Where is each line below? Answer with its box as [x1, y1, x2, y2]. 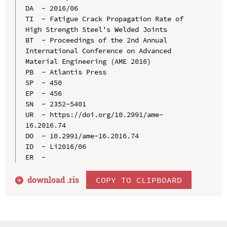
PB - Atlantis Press [25, 67, 106, 77]
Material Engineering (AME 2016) [25, 56, 151, 66]
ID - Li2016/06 [25, 141, 86, 151]
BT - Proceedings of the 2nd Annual [25, 35, 167, 45]
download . [27, 174, 69, 185]
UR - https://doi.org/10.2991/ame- [25, 109, 163, 119]
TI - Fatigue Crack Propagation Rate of [25, 14, 183, 23]
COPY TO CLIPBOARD [96, 174, 182, 185]
